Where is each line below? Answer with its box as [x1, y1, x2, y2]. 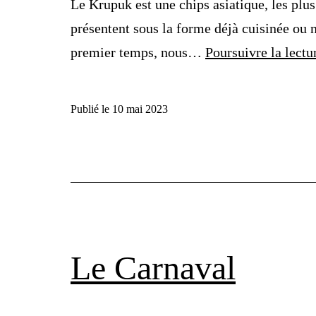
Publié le [71, 103, 112, 116]
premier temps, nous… [71, 44, 205, 61]
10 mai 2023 [112, 103, 168, 116]
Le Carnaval [71, 249, 236, 287]
